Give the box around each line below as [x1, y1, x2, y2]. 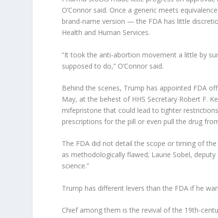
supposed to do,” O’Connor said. [62, 61, 164, 71]
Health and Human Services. [62, 28, 150, 37]
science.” [62, 161, 90, 171]
